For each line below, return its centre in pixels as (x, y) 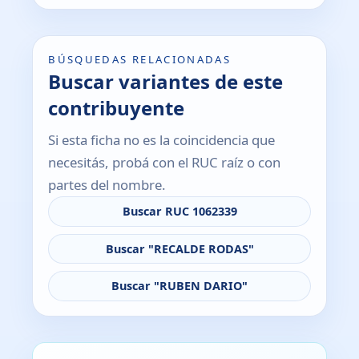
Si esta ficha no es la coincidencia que (162, 140)
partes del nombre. (107, 185)
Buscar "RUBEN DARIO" (179, 285)
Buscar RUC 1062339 (179, 212)
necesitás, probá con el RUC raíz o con (165, 163)
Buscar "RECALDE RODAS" (179, 248)
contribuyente (117, 108)
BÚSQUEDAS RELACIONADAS (140, 59)
